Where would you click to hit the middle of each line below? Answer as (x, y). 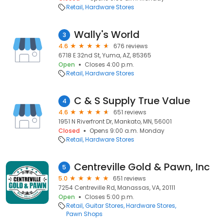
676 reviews (131, 46)
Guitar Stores (104, 206)
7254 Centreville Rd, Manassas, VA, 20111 (117, 188)
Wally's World (107, 35)
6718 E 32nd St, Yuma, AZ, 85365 (105, 55)
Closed (69, 131)
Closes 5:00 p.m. (109, 197)
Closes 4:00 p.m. (109, 64)
